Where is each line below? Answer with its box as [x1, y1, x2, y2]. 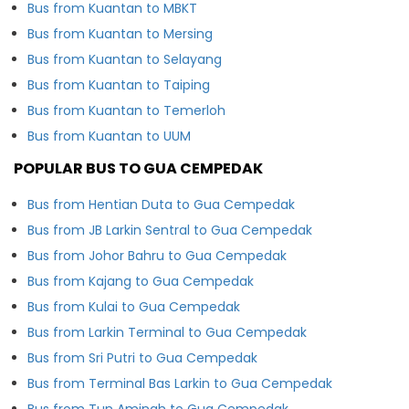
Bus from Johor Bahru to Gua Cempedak [27, 246, 287, 265]
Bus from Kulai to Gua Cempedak [27, 297, 240, 316]
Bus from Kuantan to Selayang [27, 49, 222, 68]
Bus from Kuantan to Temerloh [27, 100, 225, 120]
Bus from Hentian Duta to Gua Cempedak [27, 194, 295, 214]
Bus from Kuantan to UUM [27, 126, 191, 145]
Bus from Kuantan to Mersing [27, 24, 213, 43]
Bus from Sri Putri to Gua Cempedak [27, 348, 257, 367]
